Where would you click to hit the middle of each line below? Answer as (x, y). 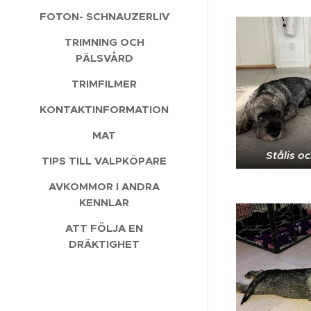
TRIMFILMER (104, 83)
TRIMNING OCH (104, 42)
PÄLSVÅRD (104, 58)
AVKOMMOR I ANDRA (104, 186)
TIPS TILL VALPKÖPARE (104, 160)
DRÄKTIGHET (104, 244)
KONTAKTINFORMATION (104, 109)
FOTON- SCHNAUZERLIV (104, 16)
